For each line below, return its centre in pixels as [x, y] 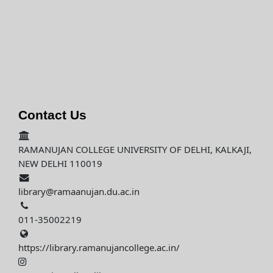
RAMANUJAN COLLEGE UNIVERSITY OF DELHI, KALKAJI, [135, 150]
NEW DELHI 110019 [60, 164]
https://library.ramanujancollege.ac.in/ [99, 248]
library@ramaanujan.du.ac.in [79, 192]
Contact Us [52, 115]
